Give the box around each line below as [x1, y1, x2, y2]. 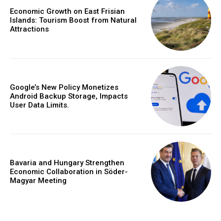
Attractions [10, 25, 49, 34]
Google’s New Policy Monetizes [10, 82, 118, 92]
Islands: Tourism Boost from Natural [10, 16, 137, 25]
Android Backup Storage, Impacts [10, 91, 128, 101]
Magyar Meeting [10, 176, 67, 185]
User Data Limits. [10, 100, 69, 110]
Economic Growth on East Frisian [10, 7, 125, 16]
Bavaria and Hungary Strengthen [10, 158, 124, 168]
